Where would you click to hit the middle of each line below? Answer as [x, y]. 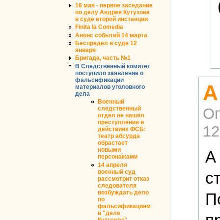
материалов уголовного [110, 87]
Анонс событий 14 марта [111, 35]
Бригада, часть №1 [103, 58]
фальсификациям [124, 206]
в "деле [109, 213]
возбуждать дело [123, 192]
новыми [109, 150]
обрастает [113, 143]
